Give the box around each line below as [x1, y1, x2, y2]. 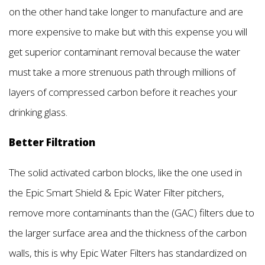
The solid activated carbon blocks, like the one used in [9, 166, 242, 180]
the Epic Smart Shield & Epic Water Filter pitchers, [9, 186, 224, 200]
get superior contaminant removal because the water [9, 44, 240, 59]
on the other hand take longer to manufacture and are [9, 4, 243, 18]
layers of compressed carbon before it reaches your [9, 85, 237, 99]
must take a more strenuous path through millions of [9, 64, 235, 79]
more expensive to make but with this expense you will [9, 24, 247, 38]
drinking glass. [9, 105, 67, 119]
